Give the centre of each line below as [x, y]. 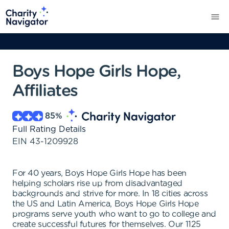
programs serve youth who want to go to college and [114, 214]
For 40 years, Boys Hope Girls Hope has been [99, 173]
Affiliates [45, 91]
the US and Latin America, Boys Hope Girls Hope [106, 204]
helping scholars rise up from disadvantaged [97, 184]
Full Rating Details [49, 129]
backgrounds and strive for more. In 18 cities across [110, 194]
